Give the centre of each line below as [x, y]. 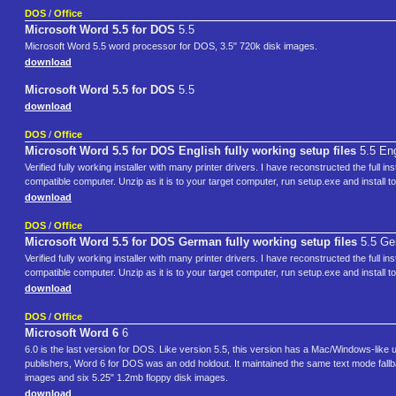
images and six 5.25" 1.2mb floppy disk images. [126, 378]
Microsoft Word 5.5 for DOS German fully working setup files [191, 242]
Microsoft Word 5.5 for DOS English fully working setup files [190, 151]
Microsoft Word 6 [72, 333]
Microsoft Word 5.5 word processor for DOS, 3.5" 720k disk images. [171, 46]
